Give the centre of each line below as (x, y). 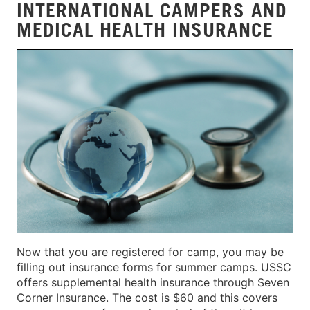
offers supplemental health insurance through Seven (153, 282)
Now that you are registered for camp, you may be (150, 252)
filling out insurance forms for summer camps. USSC (154, 267)
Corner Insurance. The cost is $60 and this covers (147, 297)
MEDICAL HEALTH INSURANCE (145, 29)
